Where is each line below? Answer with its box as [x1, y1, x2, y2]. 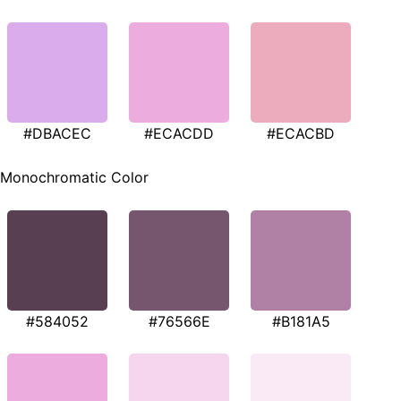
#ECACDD [144, 124, 214, 142]
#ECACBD [267, 124, 335, 142]
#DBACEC [23, 124, 91, 142]
